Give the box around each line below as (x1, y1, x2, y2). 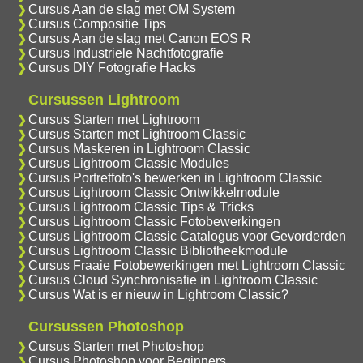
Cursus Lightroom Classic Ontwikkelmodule (28, 185, 280, 199)
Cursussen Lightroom (28, 91, 180, 108)
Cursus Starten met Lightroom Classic (28, 126, 246, 141)
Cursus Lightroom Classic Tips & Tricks (28, 199, 254, 214)
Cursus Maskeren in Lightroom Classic (28, 141, 250, 156)
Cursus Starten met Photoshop (28, 339, 204, 353)
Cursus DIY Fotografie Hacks (28, 60, 196, 75)
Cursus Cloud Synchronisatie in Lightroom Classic (28, 272, 318, 287)
